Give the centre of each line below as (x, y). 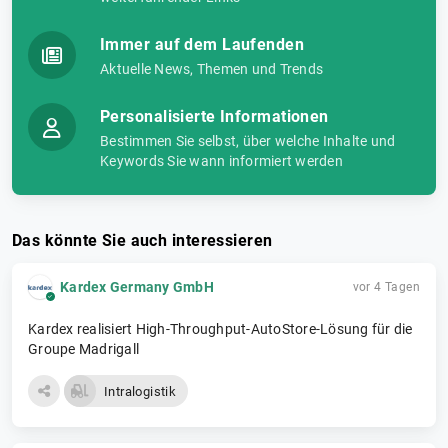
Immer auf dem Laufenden (202, 45)
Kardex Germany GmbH (137, 287)
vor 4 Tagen (386, 286)
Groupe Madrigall (83, 349)
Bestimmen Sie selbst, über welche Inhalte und (248, 141)
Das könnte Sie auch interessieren (142, 241)
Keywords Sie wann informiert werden (221, 161)
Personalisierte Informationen (214, 117)
